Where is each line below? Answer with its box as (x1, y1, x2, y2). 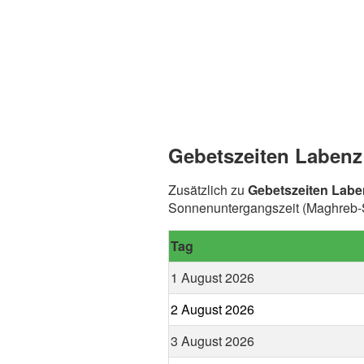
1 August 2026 (171, 267, 254, 287)
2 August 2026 (171, 299, 254, 318)
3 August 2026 (171, 331, 254, 350)
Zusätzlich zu (168, 180, 248, 199)
